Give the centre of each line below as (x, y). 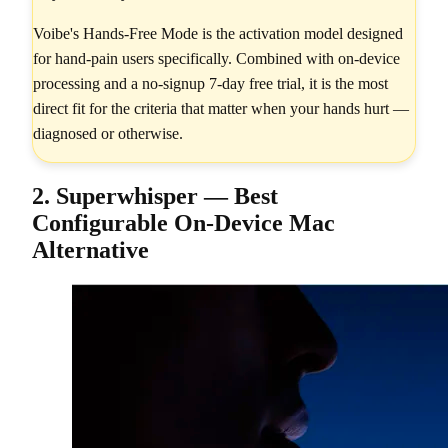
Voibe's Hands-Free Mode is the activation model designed (218, 34)
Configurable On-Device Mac (183, 222)
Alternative (90, 249)
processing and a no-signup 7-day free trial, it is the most (210, 84)
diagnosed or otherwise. (108, 134)
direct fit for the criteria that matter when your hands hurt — (221, 109)
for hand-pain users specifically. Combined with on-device (216, 59)
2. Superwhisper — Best (155, 195)
